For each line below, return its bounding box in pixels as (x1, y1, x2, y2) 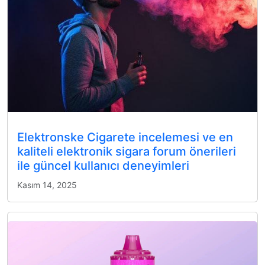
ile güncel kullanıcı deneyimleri (17, 159, 189, 173)
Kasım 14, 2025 (17, 180, 77, 190)
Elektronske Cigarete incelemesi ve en (17, 130, 233, 144)
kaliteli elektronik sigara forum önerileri (17, 144, 236, 159)
